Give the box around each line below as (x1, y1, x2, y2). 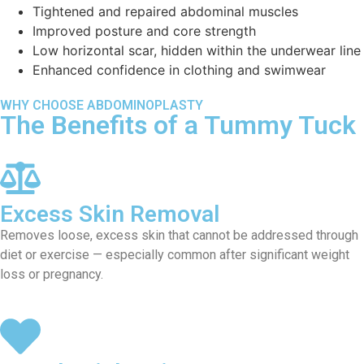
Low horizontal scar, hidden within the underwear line (32, 42, 361, 59)
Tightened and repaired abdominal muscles (32, 3, 298, 20)
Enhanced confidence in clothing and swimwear (32, 62, 326, 79)
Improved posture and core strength (32, 23, 256, 40)
